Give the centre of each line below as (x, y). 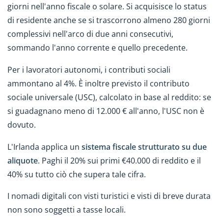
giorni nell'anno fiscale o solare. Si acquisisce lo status (107, 7)
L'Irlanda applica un (44, 147)
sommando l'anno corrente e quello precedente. (97, 48)
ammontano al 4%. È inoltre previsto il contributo (98, 83)
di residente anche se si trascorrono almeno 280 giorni (109, 20)
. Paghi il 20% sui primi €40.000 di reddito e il (119, 160)
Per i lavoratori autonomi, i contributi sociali (89, 69)
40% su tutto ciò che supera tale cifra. (77, 174)
